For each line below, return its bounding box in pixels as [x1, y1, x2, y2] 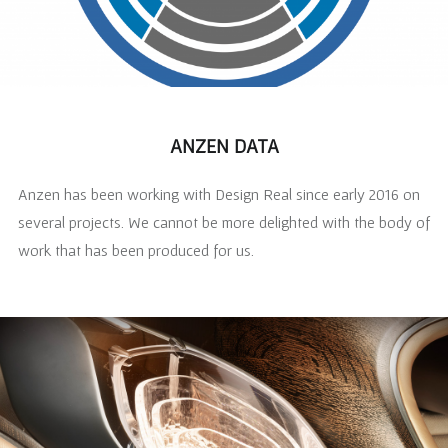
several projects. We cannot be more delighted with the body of [17, 212, 430, 231]
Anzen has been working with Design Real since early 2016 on [17, 184, 420, 203]
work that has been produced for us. [17, 240, 254, 259]
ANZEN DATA [169, 134, 279, 157]
